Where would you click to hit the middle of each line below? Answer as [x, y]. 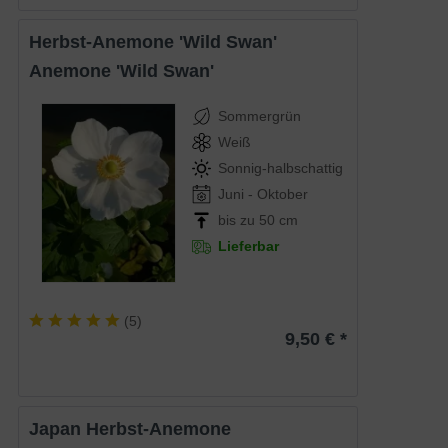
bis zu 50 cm [257, 220]
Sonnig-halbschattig [280, 168]
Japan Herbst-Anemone [135, 428]
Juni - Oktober [262, 194]
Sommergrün [259, 116]
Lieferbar [248, 246]
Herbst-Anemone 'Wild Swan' [160, 42]
